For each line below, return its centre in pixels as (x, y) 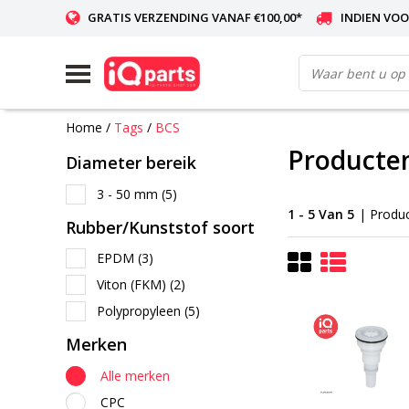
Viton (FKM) (133, 284)
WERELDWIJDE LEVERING (155, 52)
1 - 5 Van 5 (321, 214)
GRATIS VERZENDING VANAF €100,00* (195, 17)
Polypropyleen (141, 311)
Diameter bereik (131, 163)
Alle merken (135, 375)
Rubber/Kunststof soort (160, 227)
